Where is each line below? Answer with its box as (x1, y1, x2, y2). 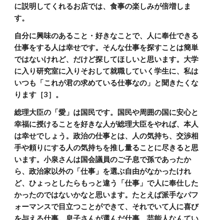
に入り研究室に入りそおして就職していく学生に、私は (14, 67, 199, 75)
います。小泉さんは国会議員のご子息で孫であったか (14, 155, 192, 164)
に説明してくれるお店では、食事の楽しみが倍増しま (14, 2, 192, 10)
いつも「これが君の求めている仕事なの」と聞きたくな (14, 79, 199, 87)
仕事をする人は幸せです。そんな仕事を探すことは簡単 (14, 43, 199, 52)
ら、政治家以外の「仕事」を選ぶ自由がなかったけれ (14, 167, 192, 175)
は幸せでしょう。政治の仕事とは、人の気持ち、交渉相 (14, 132, 199, 140)
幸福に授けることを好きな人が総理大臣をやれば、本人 (14, 120, 199, 128)
